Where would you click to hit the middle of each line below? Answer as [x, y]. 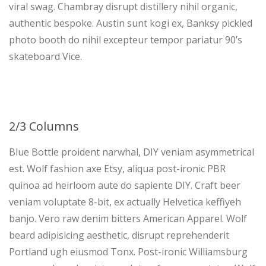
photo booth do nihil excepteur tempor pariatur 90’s [126, 40]
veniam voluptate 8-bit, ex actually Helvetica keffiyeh [125, 202]
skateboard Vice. [45, 56]
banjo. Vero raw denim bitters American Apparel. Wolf [128, 218]
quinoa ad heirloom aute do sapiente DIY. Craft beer [125, 185]
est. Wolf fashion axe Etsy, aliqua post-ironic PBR [117, 169]
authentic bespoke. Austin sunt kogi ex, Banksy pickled [131, 23]
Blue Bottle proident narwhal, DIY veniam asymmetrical [132, 152]
